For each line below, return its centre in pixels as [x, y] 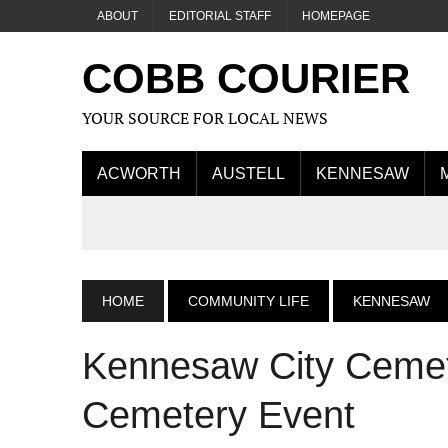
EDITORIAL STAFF [220, 16]
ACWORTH [139, 173]
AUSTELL [248, 173]
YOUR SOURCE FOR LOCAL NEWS [205, 118]
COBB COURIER [246, 78]
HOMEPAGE [336, 16]
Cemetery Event [218, 415]
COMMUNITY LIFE [248, 301]
